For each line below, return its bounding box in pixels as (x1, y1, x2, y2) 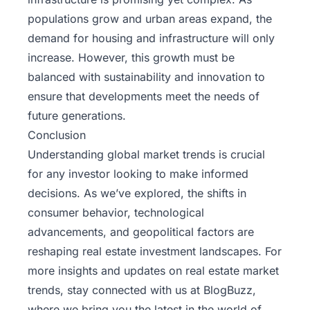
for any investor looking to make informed (28, 167, 248, 181)
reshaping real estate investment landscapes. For (28, 244, 282, 259)
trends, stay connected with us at (28, 283, 203, 298)
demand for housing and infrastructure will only (28, 31, 275, 46)
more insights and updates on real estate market (28, 264, 279, 278)
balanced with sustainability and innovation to (28, 70, 265, 84)
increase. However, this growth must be (28, 51, 235, 65)
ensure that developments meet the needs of (28, 89, 259, 104)
